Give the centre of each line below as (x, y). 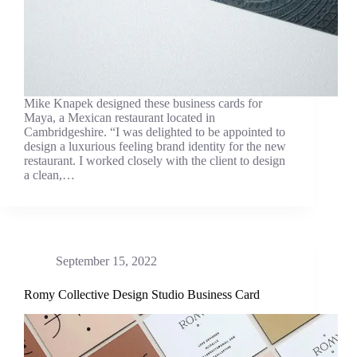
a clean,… (49, 175)
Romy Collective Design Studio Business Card (142, 295)
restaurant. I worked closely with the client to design (155, 161)
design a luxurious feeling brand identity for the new (155, 147)
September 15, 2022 (106, 261)
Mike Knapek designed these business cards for (143, 104)
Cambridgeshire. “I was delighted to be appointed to (155, 132)
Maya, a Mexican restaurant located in (120, 118)
